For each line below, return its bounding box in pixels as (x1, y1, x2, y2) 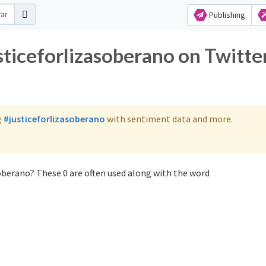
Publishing (207, 9, 245, 20)
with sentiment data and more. (105, 113, 233, 125)
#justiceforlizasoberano (4, 113, 105, 125)
